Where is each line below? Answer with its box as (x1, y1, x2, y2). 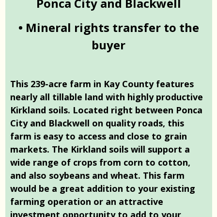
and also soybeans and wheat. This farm (10, 169, 185, 181)
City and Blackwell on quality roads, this (10, 117, 184, 129)
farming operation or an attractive (10, 195, 163, 207)
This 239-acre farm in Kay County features (10, 77, 194, 90)
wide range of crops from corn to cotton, (10, 156, 190, 168)
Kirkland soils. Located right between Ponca (10, 104, 202, 116)
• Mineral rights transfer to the (18, 19, 199, 35)
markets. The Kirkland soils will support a (10, 143, 190, 155)
